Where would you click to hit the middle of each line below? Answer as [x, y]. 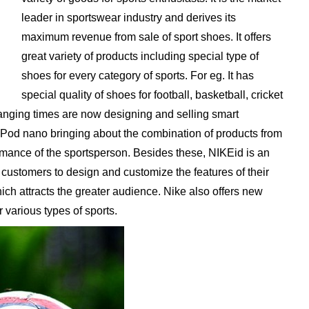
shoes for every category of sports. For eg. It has [137, 76]
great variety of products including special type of [140, 56]
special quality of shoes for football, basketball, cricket [152, 95]
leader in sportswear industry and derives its [128, 18]
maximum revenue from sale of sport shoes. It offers [146, 37]
